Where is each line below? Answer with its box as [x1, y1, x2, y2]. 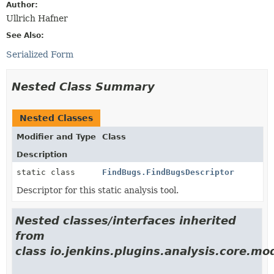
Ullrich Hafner [6, 13, 68, 23]
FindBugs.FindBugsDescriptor [102, 167, 234, 177]
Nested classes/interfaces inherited [15, 213, 236, 227]
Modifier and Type [17, 131, 96, 141]
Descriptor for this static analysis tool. [17, 185, 179, 195]
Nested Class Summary [12, 80, 155, 93]
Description [17, 149, 67, 159]
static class [17, 167, 80, 177]
